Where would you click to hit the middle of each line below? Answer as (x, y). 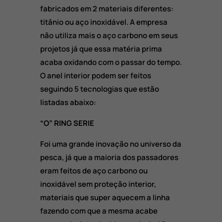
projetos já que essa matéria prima (101, 49)
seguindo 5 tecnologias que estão (99, 89)
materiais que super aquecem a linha (105, 197)
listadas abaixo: (68, 102)
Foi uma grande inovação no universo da (111, 144)
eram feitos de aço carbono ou (94, 170)
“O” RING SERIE (67, 123)
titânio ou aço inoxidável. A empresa (104, 22)
